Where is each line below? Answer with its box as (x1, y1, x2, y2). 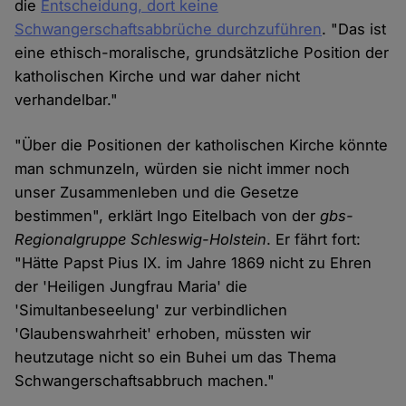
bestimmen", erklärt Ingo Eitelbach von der (14, 207, 321, 226)
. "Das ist (322, 20, 387, 39)
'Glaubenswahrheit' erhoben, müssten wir (14, 324, 312, 343)
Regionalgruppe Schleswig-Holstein (14, 230, 267, 249)
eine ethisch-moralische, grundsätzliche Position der (14, 43, 390, 63)
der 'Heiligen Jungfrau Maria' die (14, 277, 248, 296)
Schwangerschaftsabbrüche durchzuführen (14, 20, 323, 39)
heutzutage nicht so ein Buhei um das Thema (14, 348, 337, 367)
